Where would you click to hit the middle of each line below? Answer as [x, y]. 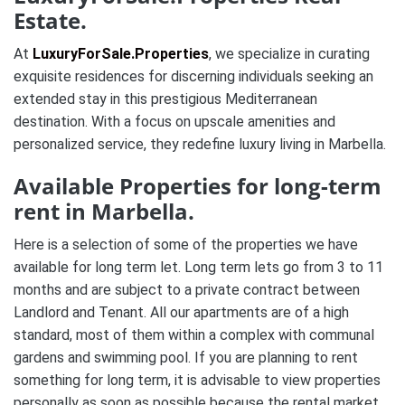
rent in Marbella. [104, 211]
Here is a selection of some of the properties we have [186, 245]
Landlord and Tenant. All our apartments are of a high [181, 312]
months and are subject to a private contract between [187, 290]
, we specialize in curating [289, 54]
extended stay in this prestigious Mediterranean [165, 99]
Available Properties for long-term [198, 186]
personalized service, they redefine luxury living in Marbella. [200, 144]
